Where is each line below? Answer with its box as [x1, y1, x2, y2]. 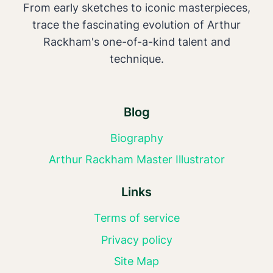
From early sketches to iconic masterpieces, [23, 1, 250, 15]
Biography [110, 131, 163, 144]
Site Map [114, 255, 159, 268]
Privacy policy [101, 233, 172, 246]
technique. [109, 52, 164, 66]
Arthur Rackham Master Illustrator [48, 153, 225, 166]
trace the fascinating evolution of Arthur [32, 18, 241, 32]
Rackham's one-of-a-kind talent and [43, 35, 230, 49]
